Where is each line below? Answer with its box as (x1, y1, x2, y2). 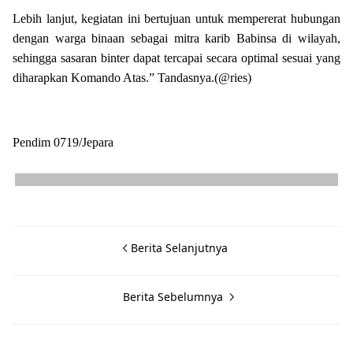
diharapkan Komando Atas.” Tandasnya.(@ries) (13, 71, 251, 84)
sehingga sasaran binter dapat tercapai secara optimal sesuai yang (13, 51, 340, 65)
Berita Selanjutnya (130, 240, 228, 255)
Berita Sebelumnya (122, 289, 226, 304)
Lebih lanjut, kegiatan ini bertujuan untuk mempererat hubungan (13, 12, 340, 25)
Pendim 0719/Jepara (13, 136, 113, 149)
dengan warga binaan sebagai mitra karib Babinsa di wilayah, (13, 32, 340, 45)
